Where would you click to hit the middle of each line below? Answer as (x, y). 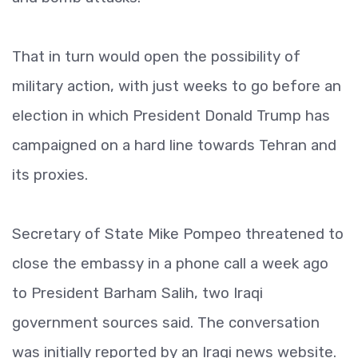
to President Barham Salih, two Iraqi (137, 293)
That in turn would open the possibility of (156, 56)
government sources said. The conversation (166, 322)
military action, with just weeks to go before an (177, 86)
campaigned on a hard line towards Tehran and (174, 145)
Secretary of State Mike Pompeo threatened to (178, 234)
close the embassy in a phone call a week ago (170, 263)
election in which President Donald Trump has (171, 115)
